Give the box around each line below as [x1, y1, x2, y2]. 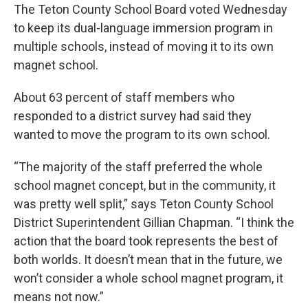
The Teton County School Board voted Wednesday [14, 1, 287, 16]
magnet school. [14, 57, 98, 72]
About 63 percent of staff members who [14, 89, 234, 104]
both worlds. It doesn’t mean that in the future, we [14, 252, 283, 267]
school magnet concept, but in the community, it [14, 177, 276, 192]
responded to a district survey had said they [14, 108, 252, 123]
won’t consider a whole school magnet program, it [14, 270, 283, 285]
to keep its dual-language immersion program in [14, 20, 273, 35]
